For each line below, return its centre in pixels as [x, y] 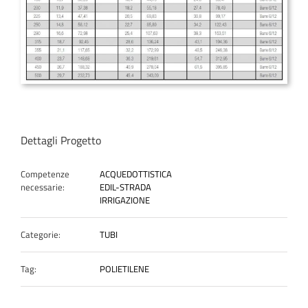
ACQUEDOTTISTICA [136, 174]
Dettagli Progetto [61, 140]
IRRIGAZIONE [125, 200]
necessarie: [43, 187]
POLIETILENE [124, 268]
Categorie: [41, 234]
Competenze [45, 174]
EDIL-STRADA [125, 187]
